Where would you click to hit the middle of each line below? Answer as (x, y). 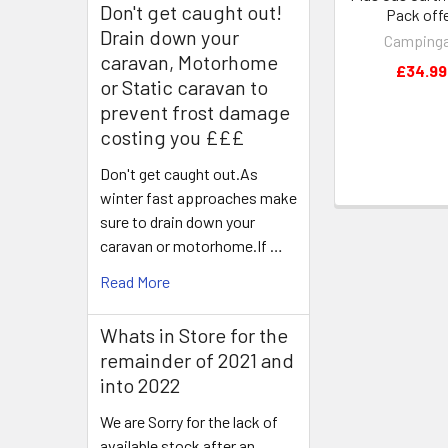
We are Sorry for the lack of (189, 421)
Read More (135, 281)
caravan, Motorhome (189, 62)
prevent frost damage (195, 112)
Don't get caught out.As (179, 173)
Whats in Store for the (194, 335)
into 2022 (140, 385)
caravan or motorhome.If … (191, 245)
